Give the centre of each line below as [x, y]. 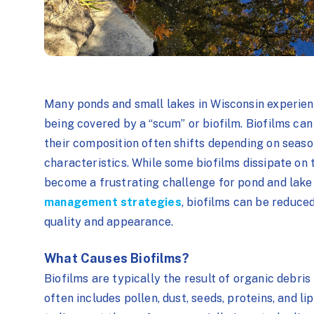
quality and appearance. [109, 221]
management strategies [113, 202]
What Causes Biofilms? [117, 259]
